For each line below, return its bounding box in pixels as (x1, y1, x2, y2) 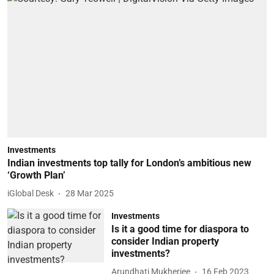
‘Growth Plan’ (7, 169, 65, 181)
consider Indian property (111, 235, 219, 247)
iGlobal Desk (7, 188, 54, 198)
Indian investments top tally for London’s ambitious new (7, 157, 251, 169)
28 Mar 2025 (65, 188, 114, 198)
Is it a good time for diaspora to (111, 223, 249, 235)
